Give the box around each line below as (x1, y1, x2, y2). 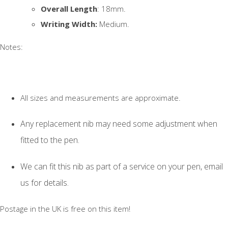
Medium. (97, 18, 129, 29)
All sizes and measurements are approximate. (20, 92, 181, 103)
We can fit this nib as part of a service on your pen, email (20, 160, 223, 172)
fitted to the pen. (20, 134, 79, 146)
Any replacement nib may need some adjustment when (20, 118, 217, 129)
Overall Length (41, 3, 97, 14)
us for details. (20, 177, 69, 188)
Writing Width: (41, 18, 97, 29)
